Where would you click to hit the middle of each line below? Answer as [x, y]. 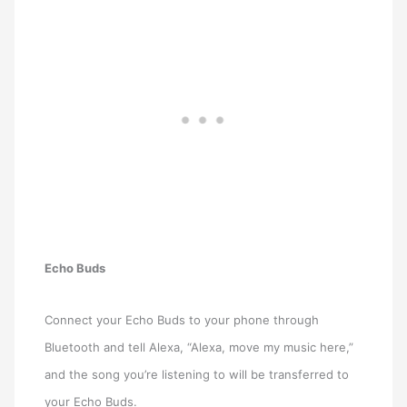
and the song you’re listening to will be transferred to [197, 375]
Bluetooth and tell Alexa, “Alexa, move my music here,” [199, 347]
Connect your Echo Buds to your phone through [182, 320]
